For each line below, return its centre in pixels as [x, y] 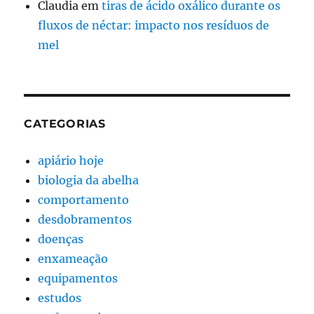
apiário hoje [71, 160]
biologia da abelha [89, 180]
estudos [60, 298]
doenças [61, 239]
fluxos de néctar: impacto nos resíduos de [154, 25]
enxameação [73, 258]
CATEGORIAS [65, 123]
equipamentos [78, 278]
